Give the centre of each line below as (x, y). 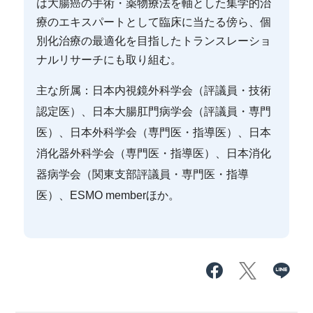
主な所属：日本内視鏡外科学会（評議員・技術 (154, 90)
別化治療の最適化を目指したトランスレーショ (154, 41)
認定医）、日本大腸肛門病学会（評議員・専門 (154, 111)
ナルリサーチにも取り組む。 (109, 59)
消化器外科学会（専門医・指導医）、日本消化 (154, 153)
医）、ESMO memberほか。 (108, 195)
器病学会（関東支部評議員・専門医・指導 (143, 174)
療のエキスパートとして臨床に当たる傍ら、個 (154, 22)
